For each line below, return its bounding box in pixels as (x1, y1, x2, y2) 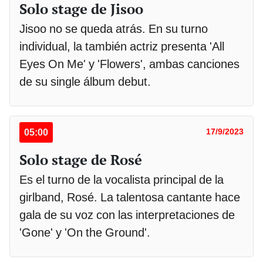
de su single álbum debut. (19, 75, 151, 89)
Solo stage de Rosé (19, 150, 142, 170)
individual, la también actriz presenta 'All (19, 39, 224, 54)
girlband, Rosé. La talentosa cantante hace (19, 190, 240, 205)
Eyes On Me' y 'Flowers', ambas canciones (19, 57, 240, 72)
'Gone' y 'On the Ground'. (19, 225, 150, 240)
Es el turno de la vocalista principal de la (19, 173, 224, 187)
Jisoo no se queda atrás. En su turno (19, 22, 208, 36)
